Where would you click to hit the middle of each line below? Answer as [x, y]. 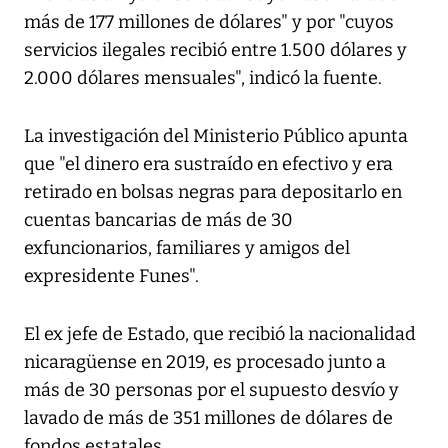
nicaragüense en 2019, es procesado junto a [205, 362]
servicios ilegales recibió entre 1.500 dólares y [215, 50]
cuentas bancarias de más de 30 [158, 220]
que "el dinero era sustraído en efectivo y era [208, 164]
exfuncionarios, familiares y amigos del [187, 248]
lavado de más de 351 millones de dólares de [208, 418]
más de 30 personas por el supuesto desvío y [211, 390]
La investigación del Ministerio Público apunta [216, 136]
